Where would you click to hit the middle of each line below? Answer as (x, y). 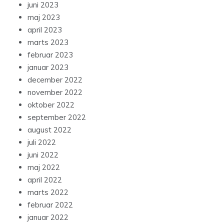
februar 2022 (50, 205)
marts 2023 (48, 42)
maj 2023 (44, 17)
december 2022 (55, 80)
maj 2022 (44, 167)
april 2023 (45, 30)
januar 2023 (48, 67)
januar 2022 (48, 217)
